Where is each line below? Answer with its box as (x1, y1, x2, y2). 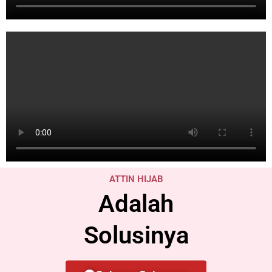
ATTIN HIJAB (109, 174, 163, 185)
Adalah (98, 189, 174, 218)
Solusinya (83, 221, 189, 250)
